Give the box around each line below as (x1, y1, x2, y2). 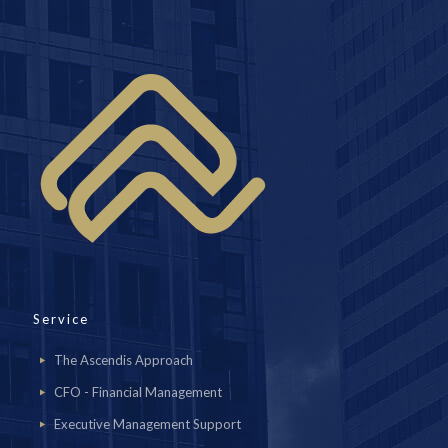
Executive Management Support (54, 416, 242, 432)
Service (33, 311, 89, 327)
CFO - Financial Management (54, 384, 223, 400)
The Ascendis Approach (54, 352, 194, 368)
